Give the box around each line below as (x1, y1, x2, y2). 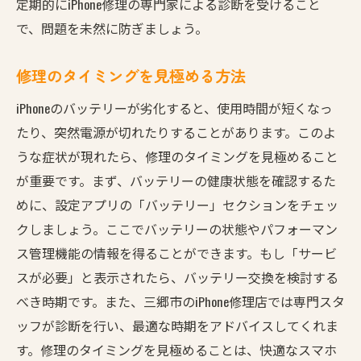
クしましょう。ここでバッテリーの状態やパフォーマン (16, 218, 338, 239)
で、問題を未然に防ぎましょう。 (16, 18, 208, 38)
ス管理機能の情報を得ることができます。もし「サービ (16, 243, 337, 263)
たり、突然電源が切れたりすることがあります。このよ (16, 122, 336, 142)
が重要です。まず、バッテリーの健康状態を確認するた (16, 170, 336, 190)
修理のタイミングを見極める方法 (16, 64, 246, 87)
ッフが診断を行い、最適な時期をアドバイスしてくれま (16, 315, 338, 335)
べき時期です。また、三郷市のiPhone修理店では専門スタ (16, 291, 345, 311)
